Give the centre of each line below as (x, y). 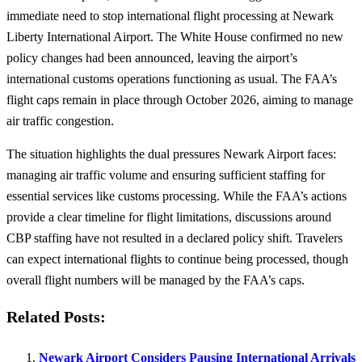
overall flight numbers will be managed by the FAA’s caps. (156, 280)
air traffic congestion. (60, 120)
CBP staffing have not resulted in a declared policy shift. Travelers (175, 238)
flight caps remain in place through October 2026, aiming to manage (180, 99)
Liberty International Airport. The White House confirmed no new (175, 36)
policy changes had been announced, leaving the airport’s (152, 57)
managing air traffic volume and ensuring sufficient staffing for (166, 175)
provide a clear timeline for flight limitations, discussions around (169, 217)
